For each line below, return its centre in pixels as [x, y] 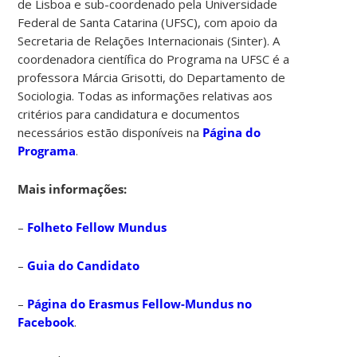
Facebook [46, 322]
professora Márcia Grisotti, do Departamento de [152, 77]
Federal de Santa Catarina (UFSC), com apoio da [148, 22]
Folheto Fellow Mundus [97, 227]
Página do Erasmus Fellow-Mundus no [140, 303]
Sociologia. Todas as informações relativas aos [145, 95]
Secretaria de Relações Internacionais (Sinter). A [149, 40]
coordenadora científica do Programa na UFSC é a [154, 59]
